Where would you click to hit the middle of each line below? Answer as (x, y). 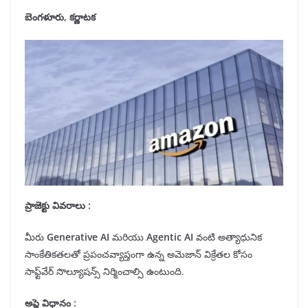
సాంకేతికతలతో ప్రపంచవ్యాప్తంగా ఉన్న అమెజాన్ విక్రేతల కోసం (139, 254)
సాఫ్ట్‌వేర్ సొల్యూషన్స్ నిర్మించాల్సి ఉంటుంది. (106, 272)
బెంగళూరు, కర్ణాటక (60, 17)
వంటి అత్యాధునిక (228, 237)
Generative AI (78, 237)
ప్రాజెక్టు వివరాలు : (58, 206)
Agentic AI (170, 237)
